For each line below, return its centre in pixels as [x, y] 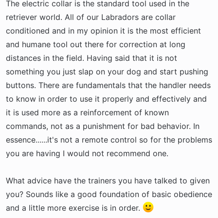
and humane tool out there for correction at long [96, 44]
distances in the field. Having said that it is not [91, 58]
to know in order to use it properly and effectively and [106, 99]
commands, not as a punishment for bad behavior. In [103, 126]
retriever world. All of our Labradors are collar [91, 17]
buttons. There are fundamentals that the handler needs [108, 85]
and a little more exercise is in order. [74, 208]
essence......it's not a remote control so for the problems [109, 140]
